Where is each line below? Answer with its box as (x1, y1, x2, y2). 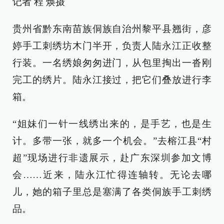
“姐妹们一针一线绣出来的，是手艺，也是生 (12, 118, 211, 129)
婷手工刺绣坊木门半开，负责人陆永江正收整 (12, 40, 211, 51)
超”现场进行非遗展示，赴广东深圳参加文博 (12, 152, 211, 163)
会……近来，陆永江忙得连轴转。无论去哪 (12, 169, 211, 180)
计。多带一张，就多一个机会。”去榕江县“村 (12, 135, 211, 146)
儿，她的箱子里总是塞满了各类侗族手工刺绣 (12, 186, 211, 197)
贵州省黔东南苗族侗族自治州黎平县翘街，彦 (12, 23, 211, 34)
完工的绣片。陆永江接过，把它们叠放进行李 (12, 74, 211, 85)
